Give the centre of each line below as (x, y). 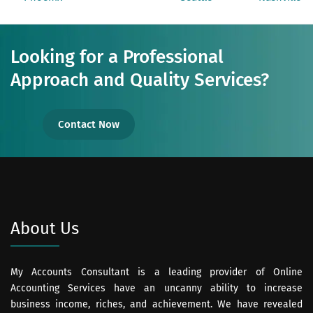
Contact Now (89, 124)
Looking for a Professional (117, 57)
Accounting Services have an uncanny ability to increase (156, 288)
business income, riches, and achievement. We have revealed (156, 304)
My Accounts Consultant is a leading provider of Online (156, 272)
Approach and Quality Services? (140, 80)
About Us (45, 228)
